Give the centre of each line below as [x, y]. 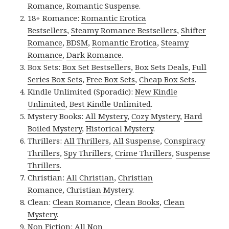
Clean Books [137, 202]
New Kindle [156, 92]
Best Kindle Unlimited [110, 104]
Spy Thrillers [88, 153]
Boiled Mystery [55, 129]
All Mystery [107, 116]
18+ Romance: [55, 18]
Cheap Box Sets [167, 79]
